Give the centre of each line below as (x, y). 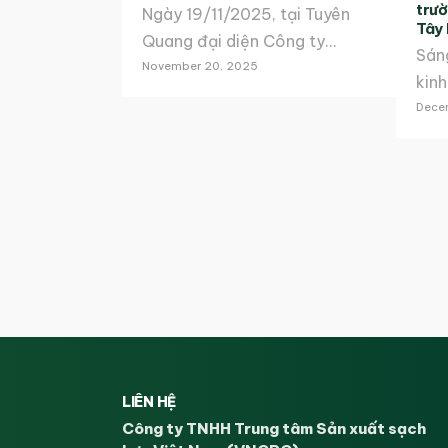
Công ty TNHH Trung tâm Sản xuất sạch (274, 428)
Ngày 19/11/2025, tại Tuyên (246, 14)
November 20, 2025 (200, 66)
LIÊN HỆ (149, 401)
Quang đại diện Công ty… (239, 41)
